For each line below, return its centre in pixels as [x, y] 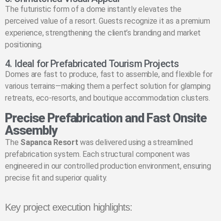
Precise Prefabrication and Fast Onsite [106, 118]
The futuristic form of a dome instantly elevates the [93, 9]
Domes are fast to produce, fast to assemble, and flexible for [109, 74]
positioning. [24, 45]
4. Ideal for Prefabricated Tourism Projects [92, 64]
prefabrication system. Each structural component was [97, 154]
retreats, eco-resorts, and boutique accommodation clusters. [108, 98]
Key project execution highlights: [69, 207]
